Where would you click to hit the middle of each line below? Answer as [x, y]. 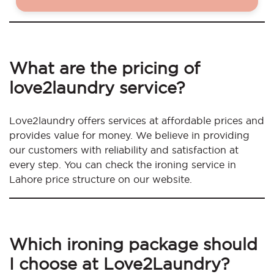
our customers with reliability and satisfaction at [124, 150]
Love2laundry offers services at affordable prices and [137, 121]
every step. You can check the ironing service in [123, 165]
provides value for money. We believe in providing [129, 135]
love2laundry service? [97, 88]
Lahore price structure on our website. [101, 180]
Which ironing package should [133, 244]
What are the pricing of [105, 68]
